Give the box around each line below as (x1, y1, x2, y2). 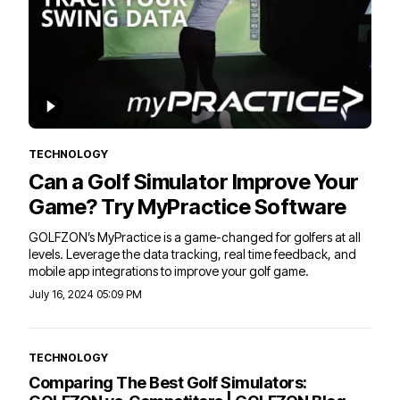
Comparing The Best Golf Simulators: (29, 372, 307, 392)
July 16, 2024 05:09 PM (29, 287, 142, 301)
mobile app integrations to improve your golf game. (29, 262, 309, 279)
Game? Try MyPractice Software (29, 193, 346, 220)
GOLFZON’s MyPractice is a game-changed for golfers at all (29, 229, 361, 245)
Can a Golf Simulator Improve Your (29, 168, 359, 195)
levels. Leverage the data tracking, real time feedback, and (29, 246, 356, 262)
